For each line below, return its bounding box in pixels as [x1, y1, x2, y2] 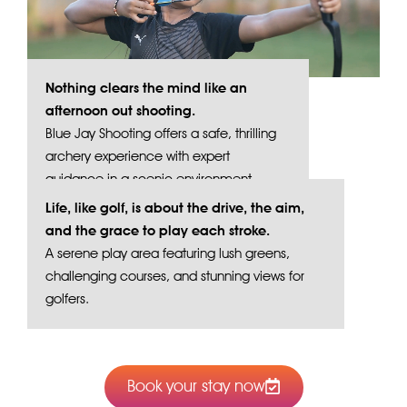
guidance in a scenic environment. [45, 170, 255, 187]
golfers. [45, 290, 89, 307]
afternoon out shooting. [45, 102, 195, 119]
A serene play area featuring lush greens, [45, 244, 290, 262]
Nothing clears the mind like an [45, 79, 247, 96]
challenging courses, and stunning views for [45, 267, 304, 284]
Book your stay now [126, 375, 264, 395]
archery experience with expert [45, 147, 230, 164]
